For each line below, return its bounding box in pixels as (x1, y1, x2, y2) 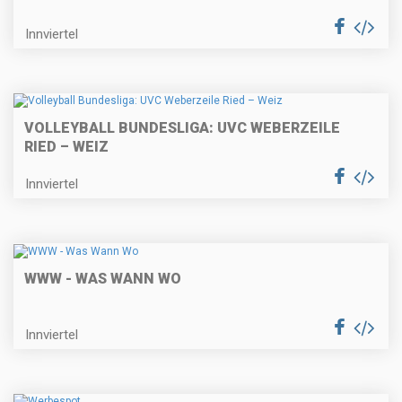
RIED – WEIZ (24, 138, 109, 156)
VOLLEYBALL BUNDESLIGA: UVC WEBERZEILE (24, 119, 340, 137)
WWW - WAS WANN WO (24, 269, 181, 287)
